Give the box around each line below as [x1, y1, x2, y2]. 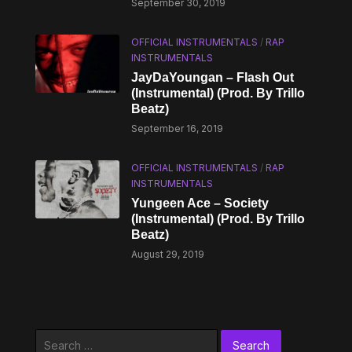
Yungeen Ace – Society [131, 196, 269, 210]
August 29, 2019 [131, 248, 205, 260]
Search [34, 331, 71, 344]
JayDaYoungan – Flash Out [131, 71, 295, 84]
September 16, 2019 [131, 123, 224, 134]
